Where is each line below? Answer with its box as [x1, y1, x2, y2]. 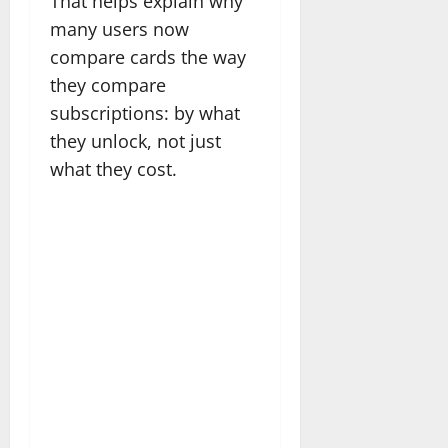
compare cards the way [50, 44, 246, 69]
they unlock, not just [50, 128, 221, 153]
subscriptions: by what [50, 100, 240, 125]
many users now [50, 16, 189, 41]
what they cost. [50, 156, 177, 181]
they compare [50, 72, 166, 97]
